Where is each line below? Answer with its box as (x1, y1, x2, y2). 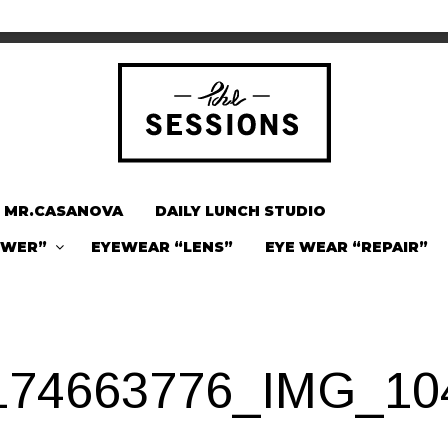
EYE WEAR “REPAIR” (265, 238, 428, 256)
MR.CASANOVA (4, 202, 123, 220)
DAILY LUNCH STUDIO (155, 202, 326, 220)
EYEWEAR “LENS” (91, 238, 233, 256)
